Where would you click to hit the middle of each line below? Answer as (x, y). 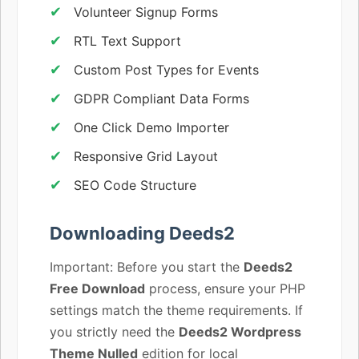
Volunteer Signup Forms (146, 12)
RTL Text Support (127, 40)
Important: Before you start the (147, 266)
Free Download (97, 288)
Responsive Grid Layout (146, 156)
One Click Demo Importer (151, 127)
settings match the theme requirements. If (176, 310)
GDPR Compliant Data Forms (161, 98)
